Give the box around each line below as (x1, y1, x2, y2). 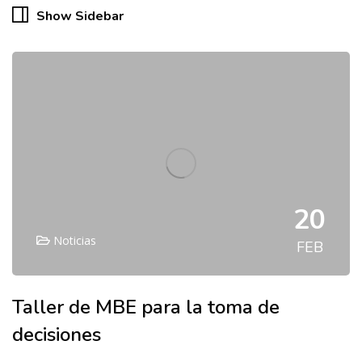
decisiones (12, 322, 101, 348)
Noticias (53, 233, 96, 249)
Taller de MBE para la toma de (12, 294, 280, 321)
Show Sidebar (36, 7, 124, 25)
